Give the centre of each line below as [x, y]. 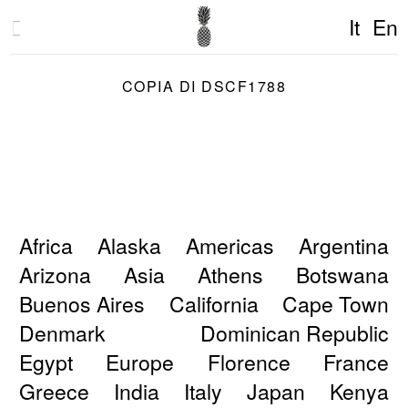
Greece [55, 391]
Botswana [342, 275]
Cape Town [335, 304]
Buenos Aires [82, 304]
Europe [140, 362]
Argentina [343, 245]
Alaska [130, 245]
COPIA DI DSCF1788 [204, 86]
